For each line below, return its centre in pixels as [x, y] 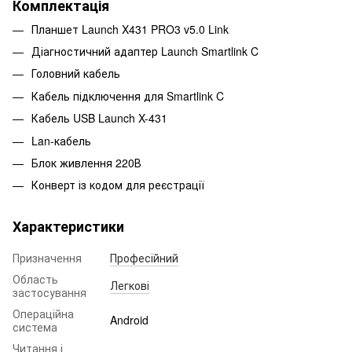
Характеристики [68, 227]
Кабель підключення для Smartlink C [128, 95]
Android [129, 320]
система [35, 327]
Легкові [130, 286]
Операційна [43, 314]
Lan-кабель [61, 140]
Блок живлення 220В [86, 163]
